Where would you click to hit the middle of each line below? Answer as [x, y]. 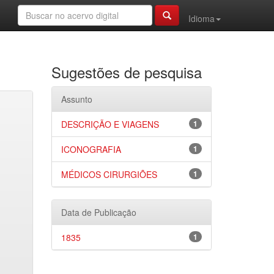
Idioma [202, 18]
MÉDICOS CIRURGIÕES [109, 174]
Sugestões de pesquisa [126, 72]
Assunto [76, 99]
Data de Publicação [98, 212]
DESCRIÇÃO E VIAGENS [110, 124]
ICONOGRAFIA [91, 149]
